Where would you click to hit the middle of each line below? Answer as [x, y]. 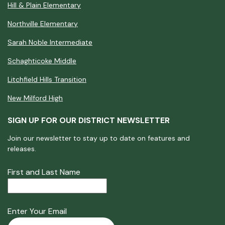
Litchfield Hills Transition [47, 79]
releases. [22, 148]
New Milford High [35, 98]
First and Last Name [44, 172]
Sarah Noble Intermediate [50, 42]
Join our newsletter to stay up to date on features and [99, 138]
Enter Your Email [37, 211]
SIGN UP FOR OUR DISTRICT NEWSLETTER [89, 120]
